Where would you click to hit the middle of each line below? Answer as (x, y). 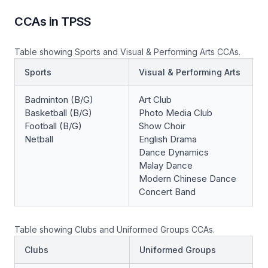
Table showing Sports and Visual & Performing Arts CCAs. (127, 52)
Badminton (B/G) (59, 100)
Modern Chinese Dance (188, 179)
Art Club (155, 100)
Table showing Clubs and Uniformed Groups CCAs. (115, 230)
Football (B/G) (53, 126)
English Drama (168, 139)
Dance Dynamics (174, 153)
